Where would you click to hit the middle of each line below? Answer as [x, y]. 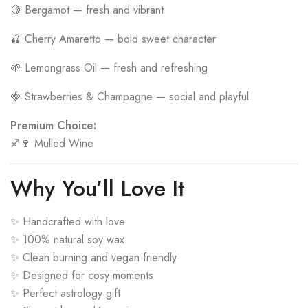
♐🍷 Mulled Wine [52, 143]
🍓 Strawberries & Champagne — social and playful [130, 96]
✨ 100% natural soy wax [67, 239]
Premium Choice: [53, 125]
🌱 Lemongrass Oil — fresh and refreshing [109, 67]
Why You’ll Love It [98, 188]
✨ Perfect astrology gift [65, 293]
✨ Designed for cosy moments [82, 275]
